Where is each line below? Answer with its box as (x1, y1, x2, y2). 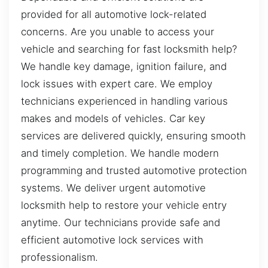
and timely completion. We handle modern (21, 147, 219, 159)
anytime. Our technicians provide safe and (21, 216, 220, 229)
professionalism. (21, 251, 98, 263)
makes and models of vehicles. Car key (21, 112, 205, 124)
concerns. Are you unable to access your (21, 25, 214, 38)
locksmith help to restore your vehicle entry (21, 199, 227, 211)
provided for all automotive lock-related (21, 8, 206, 20)
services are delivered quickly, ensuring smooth (21, 129, 246, 142)
